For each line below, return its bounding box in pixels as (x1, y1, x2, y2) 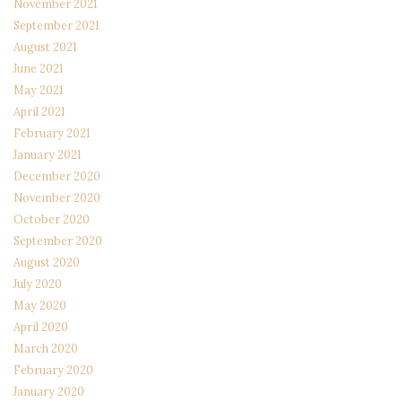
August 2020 (13, 254, 80, 269)
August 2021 (13, 39, 77, 54)
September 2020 (13, 232, 102, 248)
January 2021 (13, 146, 82, 162)
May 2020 (13, 297, 66, 312)
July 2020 (13, 275, 62, 291)
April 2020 (13, 319, 68, 334)
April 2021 (13, 103, 66, 118)
